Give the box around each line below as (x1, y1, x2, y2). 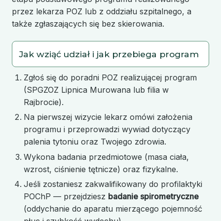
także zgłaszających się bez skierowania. (12, 19, 164, 29)
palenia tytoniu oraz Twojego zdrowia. (24, 137, 166, 147)
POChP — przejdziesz (24, 191, 108, 202)
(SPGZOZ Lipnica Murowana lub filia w (24, 84, 169, 95)
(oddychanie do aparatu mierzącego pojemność (24, 204, 202, 214)
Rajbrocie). (24, 97, 64, 107)
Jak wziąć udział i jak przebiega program (19, 48, 199, 59)
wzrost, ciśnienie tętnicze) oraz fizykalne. (24, 164, 178, 174)
